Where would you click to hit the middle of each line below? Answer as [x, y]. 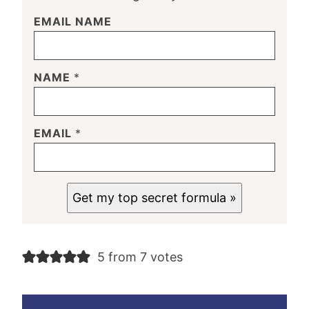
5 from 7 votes [140, 257]
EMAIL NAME [73, 22]
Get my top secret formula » [154, 198]
